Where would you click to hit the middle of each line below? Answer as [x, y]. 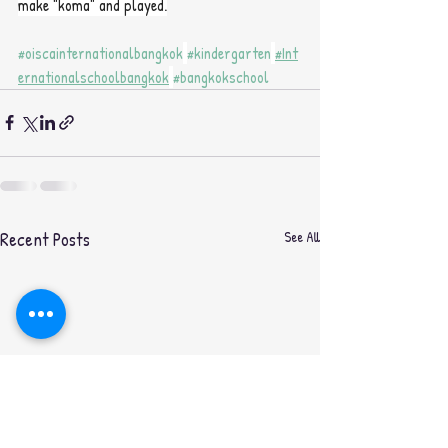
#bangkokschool [221, 76]
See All [302, 236]
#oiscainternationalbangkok [100, 52]
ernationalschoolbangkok [93, 76]
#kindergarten [229, 52]
